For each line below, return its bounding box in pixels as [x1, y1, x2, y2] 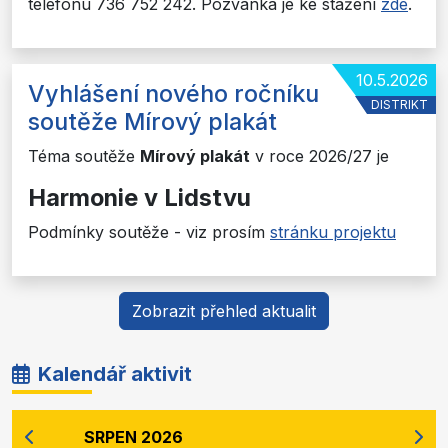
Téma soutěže [28, 145, 140, 166]
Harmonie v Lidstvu [28, 182, 251, 212]
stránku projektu [270, 221, 396, 242]
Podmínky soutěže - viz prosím [28, 221, 270, 242]
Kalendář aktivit [38, 361, 192, 386]
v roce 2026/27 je [250, 145, 389, 166]
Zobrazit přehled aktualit [132, 300, 316, 321]
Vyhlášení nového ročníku [28, 78, 319, 108]
